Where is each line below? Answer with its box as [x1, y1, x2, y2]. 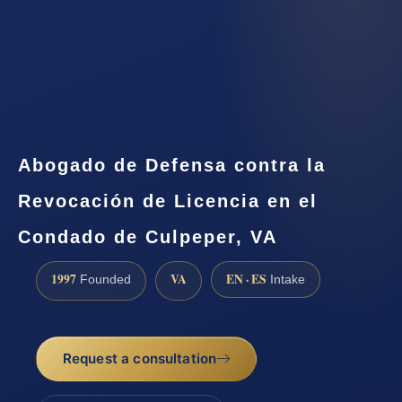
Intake [267, 272, 305, 286]
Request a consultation [62, 350, 217, 368]
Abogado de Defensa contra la [18, 154, 326, 175]
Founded [76, 272, 131, 286]
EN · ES [226, 269, 267, 288]
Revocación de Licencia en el [18, 190, 318, 211]
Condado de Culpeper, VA [18, 226, 277, 247]
